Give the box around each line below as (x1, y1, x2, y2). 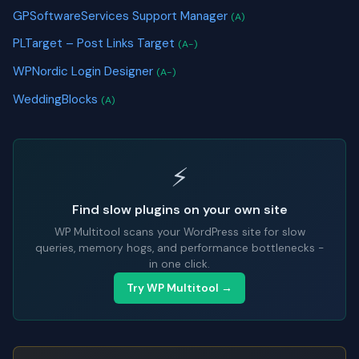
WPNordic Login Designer (13, 63, 156, 80)
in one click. (149, 257, 210, 272)
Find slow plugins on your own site (71, 201, 288, 219)
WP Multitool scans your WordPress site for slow (54, 225, 305, 240)
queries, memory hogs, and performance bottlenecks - (35, 241, 324, 256)
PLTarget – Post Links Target (13, 35, 178, 52)
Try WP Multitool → (127, 281, 232, 296)
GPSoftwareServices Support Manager (13, 7, 231, 24)
